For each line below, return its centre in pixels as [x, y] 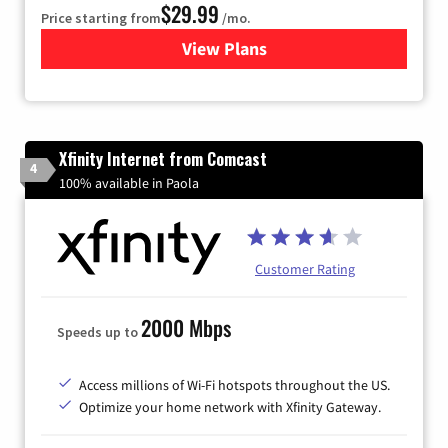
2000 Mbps [186, 327]
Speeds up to [99, 331]
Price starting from [101, 17]
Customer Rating [305, 268]
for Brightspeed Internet [319, 48]
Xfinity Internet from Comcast [163, 158]
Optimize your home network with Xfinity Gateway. [230, 406]
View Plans [224, 48]
